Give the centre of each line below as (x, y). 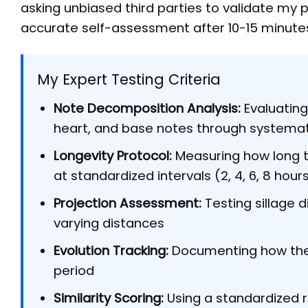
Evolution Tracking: (111, 251)
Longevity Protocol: (113, 155)
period (74, 271)
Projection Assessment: (128, 203)
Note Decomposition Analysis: (147, 108)
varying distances (109, 223)
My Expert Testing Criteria (129, 80)
